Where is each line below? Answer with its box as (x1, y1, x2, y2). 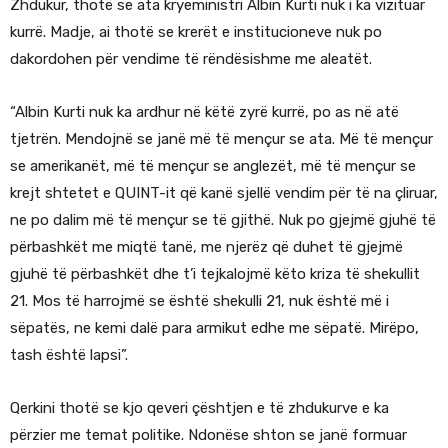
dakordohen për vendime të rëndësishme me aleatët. (10, 50, 372, 69)
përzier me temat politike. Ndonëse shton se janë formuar (10, 426, 407, 445)
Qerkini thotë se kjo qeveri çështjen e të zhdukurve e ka (10, 399, 389, 418)
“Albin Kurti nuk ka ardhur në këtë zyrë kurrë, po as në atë (10, 103, 399, 122)
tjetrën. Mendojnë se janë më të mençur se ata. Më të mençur (10, 130, 433, 149)
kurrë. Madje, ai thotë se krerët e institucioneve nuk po (10, 23, 382, 42)
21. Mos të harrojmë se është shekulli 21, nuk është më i (10, 292, 389, 311)
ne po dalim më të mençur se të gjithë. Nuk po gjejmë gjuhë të (10, 211, 436, 230)
